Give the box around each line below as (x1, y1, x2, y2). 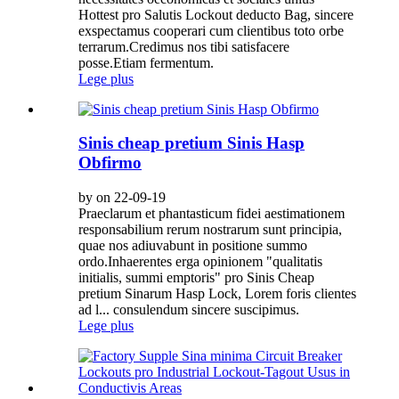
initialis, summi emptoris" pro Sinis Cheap (78, 270, 314, 286)
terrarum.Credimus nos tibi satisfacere (78, 38, 289, 54)
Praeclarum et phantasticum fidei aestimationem (78, 206, 345, 222)
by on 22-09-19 (78, 190, 166, 206)
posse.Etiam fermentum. (78, 54, 214, 70)
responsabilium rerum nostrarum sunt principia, (78, 222, 342, 238)
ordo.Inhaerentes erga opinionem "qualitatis (78, 254, 322, 270)
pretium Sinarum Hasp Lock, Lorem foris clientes (78, 286, 356, 302)
